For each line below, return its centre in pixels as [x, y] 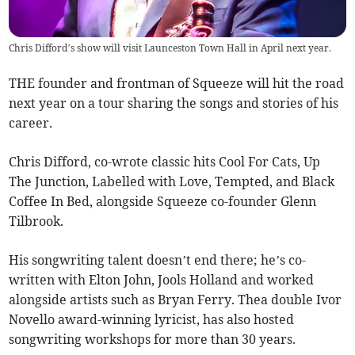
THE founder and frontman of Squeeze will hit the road [177, 84]
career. [31, 123]
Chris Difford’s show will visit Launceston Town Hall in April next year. [170, 48]
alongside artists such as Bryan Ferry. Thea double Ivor [176, 300]
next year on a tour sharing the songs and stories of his [174, 103]
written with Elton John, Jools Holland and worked [162, 280]
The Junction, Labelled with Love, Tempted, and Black [172, 182]
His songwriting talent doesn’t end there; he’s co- [158, 260]
